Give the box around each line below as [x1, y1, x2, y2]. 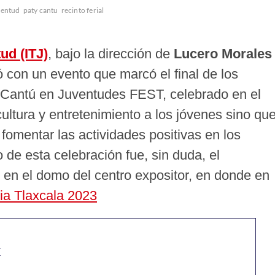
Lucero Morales [170, 46, 272, 62]
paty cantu [23, 6, 58, 15]
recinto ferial [61, 6, 104, 15]
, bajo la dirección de [48, 46, 170, 62]
